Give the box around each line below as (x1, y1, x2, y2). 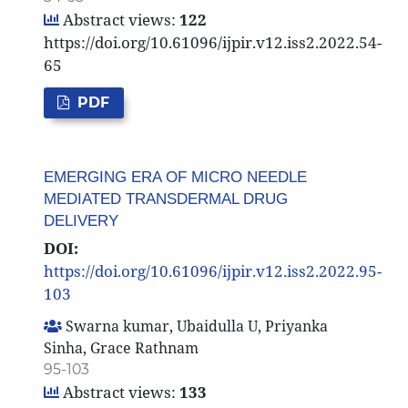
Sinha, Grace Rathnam (43, 338, 199, 359)
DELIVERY (43, 212, 118, 230)
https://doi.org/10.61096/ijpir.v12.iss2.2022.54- (43, 31, 382, 53)
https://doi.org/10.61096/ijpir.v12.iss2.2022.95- (43, 260, 382, 282)
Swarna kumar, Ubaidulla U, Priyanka (61, 316, 328, 337)
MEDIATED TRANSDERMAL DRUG (43, 190, 288, 209)
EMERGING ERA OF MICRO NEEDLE (43, 168, 307, 187)
